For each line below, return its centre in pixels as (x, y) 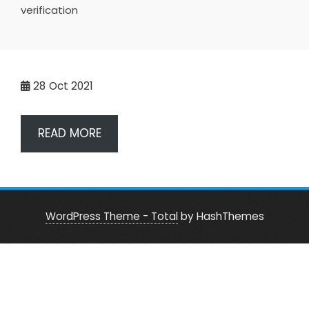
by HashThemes (221, 216)
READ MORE (69, 133)
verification (49, 10)
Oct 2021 (71, 86)
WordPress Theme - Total (111, 216)
